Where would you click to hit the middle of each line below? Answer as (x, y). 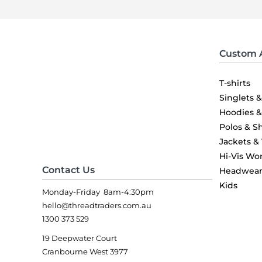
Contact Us (68, 170)
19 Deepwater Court (80, 238)
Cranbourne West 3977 (85, 251)
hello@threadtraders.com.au (97, 205)
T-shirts (235, 83)
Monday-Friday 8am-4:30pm (98, 192)
